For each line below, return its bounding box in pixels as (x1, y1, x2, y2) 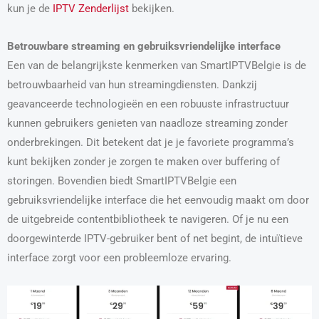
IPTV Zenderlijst (53, 2, 129, 16)
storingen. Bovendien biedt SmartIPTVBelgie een (7, 174, 236, 187)
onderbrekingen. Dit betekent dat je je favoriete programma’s (7, 135, 294, 149)
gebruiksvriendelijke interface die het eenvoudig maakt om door (7, 193, 309, 206)
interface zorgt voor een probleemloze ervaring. (7, 251, 231, 264)
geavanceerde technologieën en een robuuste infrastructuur (7, 97, 289, 110)
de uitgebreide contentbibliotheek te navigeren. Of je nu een (7, 212, 288, 226)
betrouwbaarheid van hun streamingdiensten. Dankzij (7, 78, 257, 91)
